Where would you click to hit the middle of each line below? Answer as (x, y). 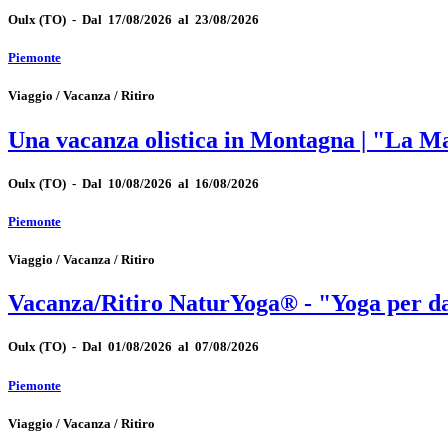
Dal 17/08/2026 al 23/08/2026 (170, 19)
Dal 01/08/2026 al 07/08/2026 (170, 347)
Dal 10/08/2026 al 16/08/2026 (170, 183)
